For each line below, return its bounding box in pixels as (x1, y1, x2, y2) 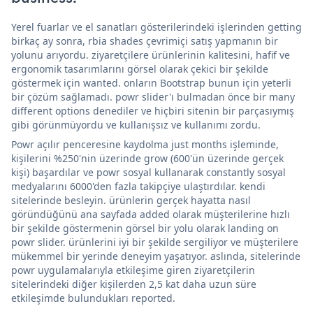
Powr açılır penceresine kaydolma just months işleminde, (11, 138, 279, 152)
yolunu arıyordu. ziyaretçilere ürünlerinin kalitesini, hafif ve (11, 48, 290, 62)
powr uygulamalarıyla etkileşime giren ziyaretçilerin (11, 263, 255, 277)
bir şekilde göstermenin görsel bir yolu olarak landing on (11, 221, 279, 235)
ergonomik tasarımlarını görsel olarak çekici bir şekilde (11, 62, 268, 76)
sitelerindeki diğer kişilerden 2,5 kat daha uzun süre (11, 277, 256, 291)
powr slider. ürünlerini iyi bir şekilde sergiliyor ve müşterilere (11, 235, 298, 249)
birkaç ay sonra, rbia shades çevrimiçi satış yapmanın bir (11, 34, 278, 48)
